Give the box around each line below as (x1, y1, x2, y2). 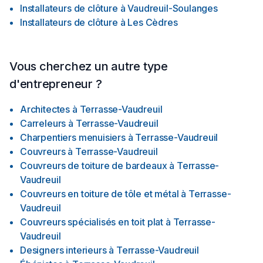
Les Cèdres (127, 16, 178, 28)
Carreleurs (20, 117, 66, 129)
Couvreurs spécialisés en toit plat (20, 216, 164, 228)
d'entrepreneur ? (9, 77, 102, 91)
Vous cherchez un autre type (9, 59, 168, 73)
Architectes (20, 103, 70, 115)
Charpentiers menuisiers (20, 131, 126, 143)
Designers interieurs (20, 244, 107, 256)
